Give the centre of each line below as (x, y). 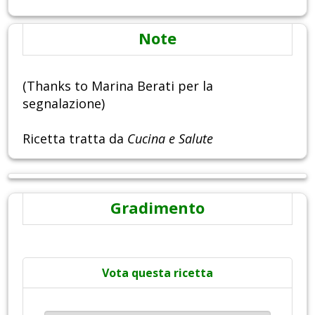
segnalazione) (64, 104)
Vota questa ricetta (157, 273)
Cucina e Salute (170, 139)
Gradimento (157, 208)
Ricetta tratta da (75, 139)
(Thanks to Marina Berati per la (118, 86)
